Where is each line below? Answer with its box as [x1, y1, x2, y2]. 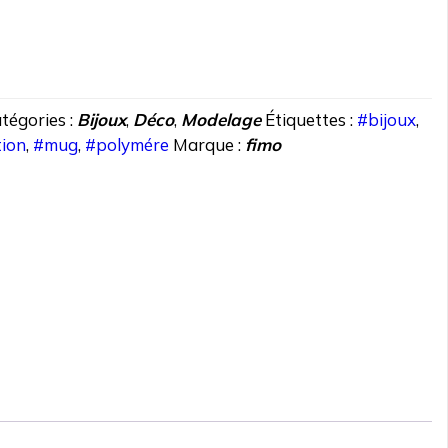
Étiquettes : [265, 109, 358, 131]
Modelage [181, 109, 262, 131]
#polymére [85, 134, 170, 156]
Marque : [173, 134, 246, 156]
